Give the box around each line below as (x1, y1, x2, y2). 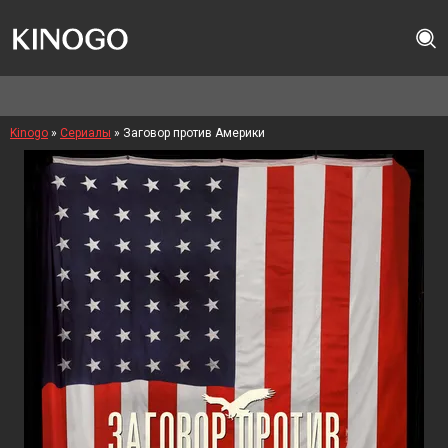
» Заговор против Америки (111, 126, 265, 140)
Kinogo (10, 126, 48, 140)
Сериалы (60, 126, 111, 140)
